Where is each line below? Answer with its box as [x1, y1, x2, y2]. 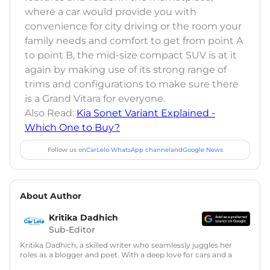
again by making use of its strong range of [25, 63, 227, 75]
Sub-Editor [49, 224, 95, 235]
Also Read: [25, 107, 77, 119]
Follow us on [47, 145, 86, 154]
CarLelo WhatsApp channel [86, 145, 171, 154]
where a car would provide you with [25, 5, 196, 17]
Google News [182, 145, 223, 154]
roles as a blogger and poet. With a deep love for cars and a [20, 250, 232, 259]
